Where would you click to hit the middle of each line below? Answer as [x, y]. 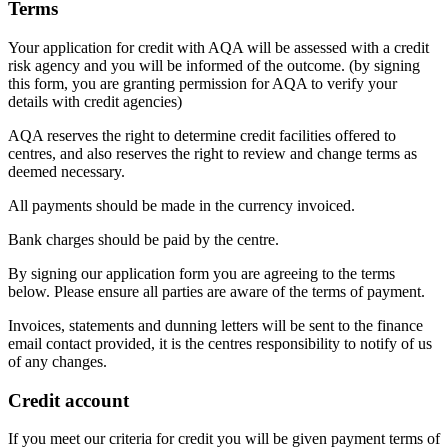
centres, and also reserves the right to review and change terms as [212, 153]
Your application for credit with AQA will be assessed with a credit [218, 47]
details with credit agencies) [95, 101]
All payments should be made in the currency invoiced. [181, 205]
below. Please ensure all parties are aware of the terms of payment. [216, 291]
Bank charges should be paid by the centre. [143, 239]
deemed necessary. [66, 171]
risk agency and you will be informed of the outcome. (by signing [214, 65]
